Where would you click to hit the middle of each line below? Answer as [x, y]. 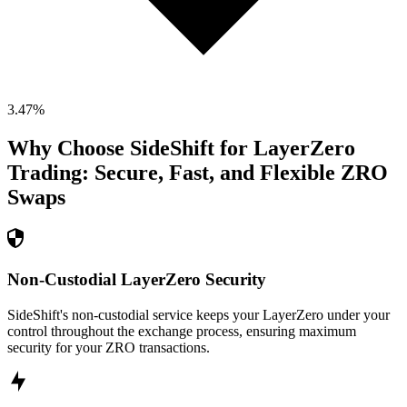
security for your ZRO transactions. [109, 347]
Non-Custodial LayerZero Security [137, 279]
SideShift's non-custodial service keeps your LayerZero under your [199, 314]
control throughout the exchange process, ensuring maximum [182, 331]
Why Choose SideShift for [130, 149]
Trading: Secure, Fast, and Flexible [171, 173]
